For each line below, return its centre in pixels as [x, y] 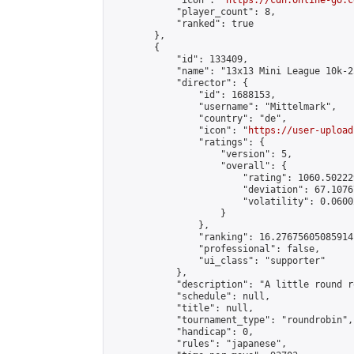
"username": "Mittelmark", [223, 107]
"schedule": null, [190, 296]
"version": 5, [201, 154]
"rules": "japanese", [198, 344]
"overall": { [198, 166]
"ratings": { [187, 142]
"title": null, [182, 308]
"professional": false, [215, 249]
